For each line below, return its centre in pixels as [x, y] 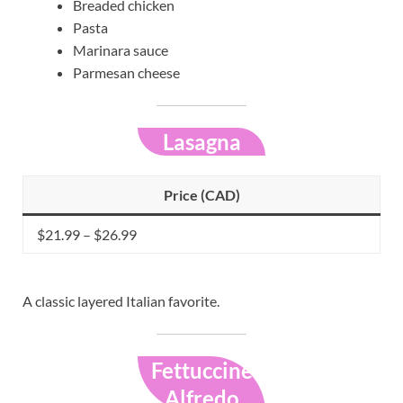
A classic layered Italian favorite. [121, 300]
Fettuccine [201, 370]
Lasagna [201, 142]
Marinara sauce [121, 50]
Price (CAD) [201, 194]
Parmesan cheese [126, 73]
